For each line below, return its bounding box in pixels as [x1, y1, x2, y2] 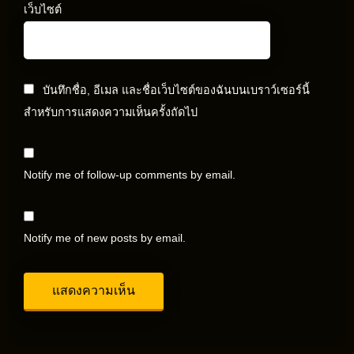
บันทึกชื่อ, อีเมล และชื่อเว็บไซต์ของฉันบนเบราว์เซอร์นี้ [43, 84, 310, 96]
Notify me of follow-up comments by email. [24, 168, 235, 181]
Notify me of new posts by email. [24, 232, 186, 244]
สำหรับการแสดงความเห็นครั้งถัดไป [24, 106, 198, 119]
